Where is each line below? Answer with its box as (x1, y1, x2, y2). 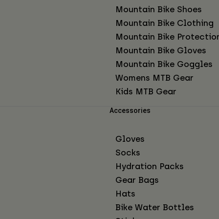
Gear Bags (115, 175, 159, 185)
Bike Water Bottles (115, 202, 194, 212)
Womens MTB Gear (115, 72, 194, 83)
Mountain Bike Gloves (115, 45, 206, 55)
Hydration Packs (115, 161, 184, 171)
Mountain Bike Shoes (115, 4, 202, 14)
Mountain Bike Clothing (115, 18, 214, 28)
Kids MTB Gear (115, 86, 176, 96)
